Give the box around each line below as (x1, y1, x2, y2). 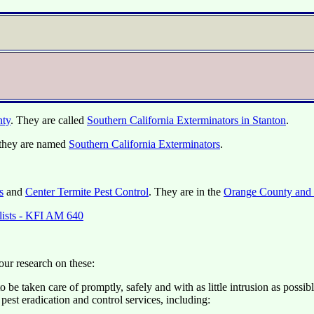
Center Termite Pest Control (25, 186, 149, 198)
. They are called (11, 114, 87, 126)
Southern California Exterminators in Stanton (87, 114, 286, 126)
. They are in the (149, 186, 224, 198)
